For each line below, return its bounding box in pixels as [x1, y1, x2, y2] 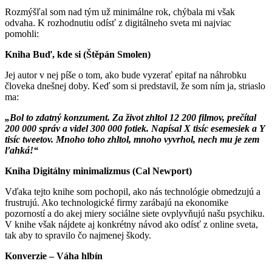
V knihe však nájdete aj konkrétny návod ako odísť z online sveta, [5, 219, 258, 230]
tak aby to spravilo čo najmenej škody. [5, 230, 151, 241]
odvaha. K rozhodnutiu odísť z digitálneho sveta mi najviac [5, 18, 231, 29]
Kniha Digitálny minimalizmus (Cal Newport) [5, 166, 192, 177]
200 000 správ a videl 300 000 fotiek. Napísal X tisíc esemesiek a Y [5, 123, 265, 134]
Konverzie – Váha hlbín [5, 251, 103, 262]
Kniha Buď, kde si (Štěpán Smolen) [5, 49, 151, 60]
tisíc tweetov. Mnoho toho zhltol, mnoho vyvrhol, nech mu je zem [5, 134, 259, 145]
